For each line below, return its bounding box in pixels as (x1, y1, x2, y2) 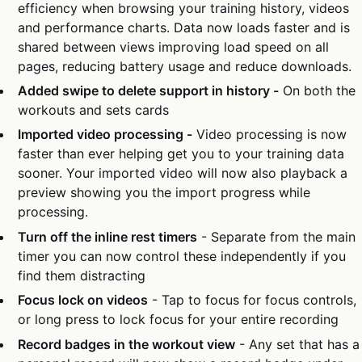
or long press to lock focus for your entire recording (18, 311, 339, 328)
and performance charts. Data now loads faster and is (18, 19, 351, 36)
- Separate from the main (197, 228, 356, 245)
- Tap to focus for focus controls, (148, 292, 357, 309)
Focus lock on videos (18, 292, 149, 309)
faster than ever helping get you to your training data (18, 145, 345, 162)
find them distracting (18, 267, 146, 284)
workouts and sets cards (18, 101, 170, 118)
